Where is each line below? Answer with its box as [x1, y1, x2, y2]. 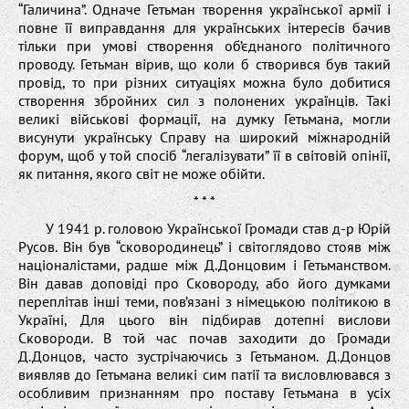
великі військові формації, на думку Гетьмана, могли [18, 109, 391, 128]
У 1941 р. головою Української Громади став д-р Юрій [46, 218, 391, 237]
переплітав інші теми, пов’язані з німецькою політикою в [18, 291, 391, 310]
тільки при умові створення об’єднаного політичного [18, 36, 391, 55]
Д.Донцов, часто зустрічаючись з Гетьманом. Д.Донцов [18, 346, 391, 365]
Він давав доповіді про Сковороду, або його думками [18, 273, 391, 292]
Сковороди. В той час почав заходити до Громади [18, 328, 391, 347]
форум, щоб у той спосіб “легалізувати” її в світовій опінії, [18, 145, 391, 164]
